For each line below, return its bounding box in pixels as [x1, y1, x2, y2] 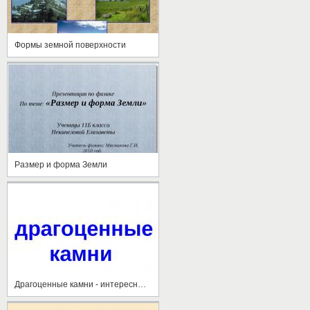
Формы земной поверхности [15, 39, 126, 50]
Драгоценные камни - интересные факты [138, 279, 146, 289]
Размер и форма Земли [15, 159, 107, 170]
